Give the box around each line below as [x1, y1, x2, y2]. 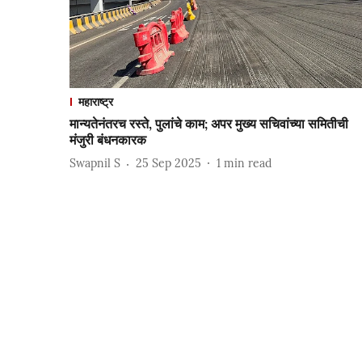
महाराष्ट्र [78, 94, 113, 109]
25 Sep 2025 [136, 156, 201, 171]
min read [224, 156, 271, 171]
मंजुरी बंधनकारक [69, 131, 146, 148]
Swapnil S [69, 156, 120, 171]
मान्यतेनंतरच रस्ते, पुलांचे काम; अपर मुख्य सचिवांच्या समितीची [69, 115, 348, 132]
